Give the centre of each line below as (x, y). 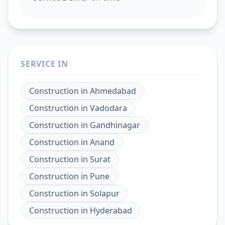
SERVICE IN (44, 64)
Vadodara (108, 108)
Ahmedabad (113, 91)
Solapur (105, 193)
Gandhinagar (115, 125)
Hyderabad (111, 210)
